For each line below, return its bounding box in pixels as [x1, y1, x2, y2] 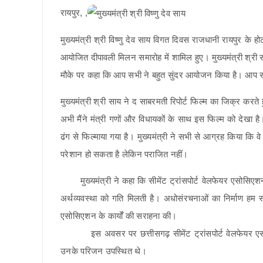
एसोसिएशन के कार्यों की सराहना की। [60, 211, 177, 221]
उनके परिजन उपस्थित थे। [60, 246, 147, 257]
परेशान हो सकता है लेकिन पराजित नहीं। [60, 149, 188, 160]
